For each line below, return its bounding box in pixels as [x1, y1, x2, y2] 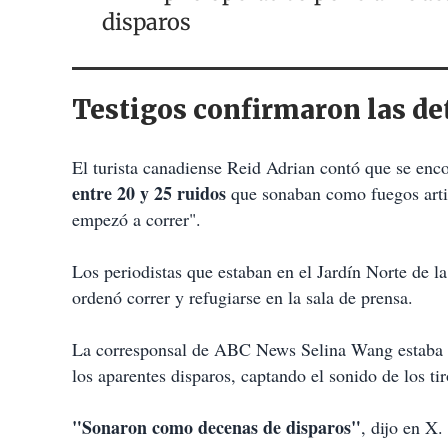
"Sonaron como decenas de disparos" [72, 414, 361, 440]
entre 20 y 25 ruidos [72, 180, 226, 206]
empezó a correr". [72, 207, 201, 231]
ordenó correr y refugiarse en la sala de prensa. [72, 285, 413, 309]
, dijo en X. [361, 415, 443, 439]
